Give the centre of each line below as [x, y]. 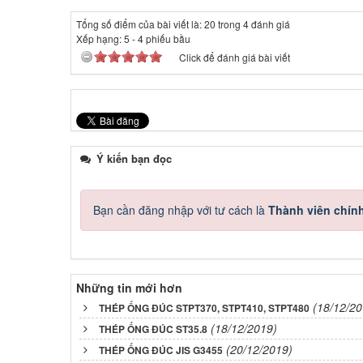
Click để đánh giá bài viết [235, 57]
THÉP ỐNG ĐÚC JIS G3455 [161, 350]
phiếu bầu [167, 38]
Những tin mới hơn [129, 287]
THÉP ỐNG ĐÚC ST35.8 [153, 329]
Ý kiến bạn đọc [132, 158]
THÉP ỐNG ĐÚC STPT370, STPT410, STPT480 [204, 307]
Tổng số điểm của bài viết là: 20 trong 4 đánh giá [183, 23]
